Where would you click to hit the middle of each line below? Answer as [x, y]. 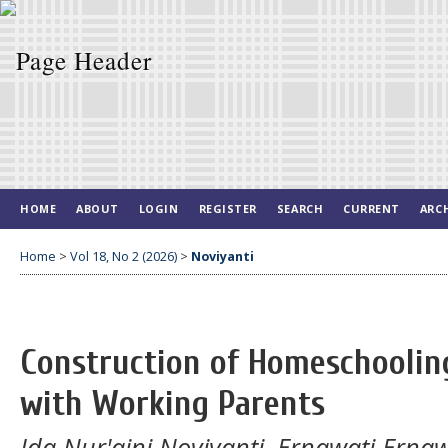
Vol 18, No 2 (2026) [123, 256]
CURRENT [371, 208]
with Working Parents [172, 404]
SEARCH [300, 208]
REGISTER [227, 208]
